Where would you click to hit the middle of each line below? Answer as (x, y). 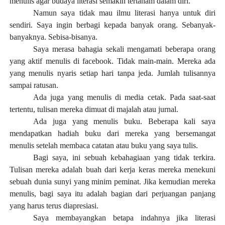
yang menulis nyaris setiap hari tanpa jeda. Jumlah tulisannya (113, 73)
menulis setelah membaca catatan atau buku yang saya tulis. (103, 145)
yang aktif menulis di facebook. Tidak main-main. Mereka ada (113, 61)
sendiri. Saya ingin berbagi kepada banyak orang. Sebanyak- (113, 25)
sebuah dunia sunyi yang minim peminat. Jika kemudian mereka (113, 182)
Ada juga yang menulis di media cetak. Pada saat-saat (125, 97)
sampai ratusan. (34, 85)
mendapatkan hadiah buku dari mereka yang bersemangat (113, 133)
